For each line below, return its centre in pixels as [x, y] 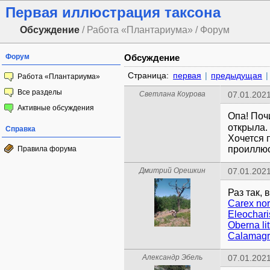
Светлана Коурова [172, 94]
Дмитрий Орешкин [172, 171]
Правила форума [47, 149]
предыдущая [237, 75]
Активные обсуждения [56, 108]
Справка [20, 129]
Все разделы [40, 92]
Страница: [149, 75]
